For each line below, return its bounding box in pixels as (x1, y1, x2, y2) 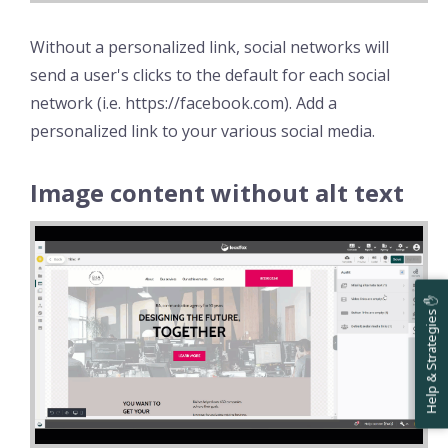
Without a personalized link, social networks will (30, 35, 389, 58)
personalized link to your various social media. (30, 119, 375, 142)
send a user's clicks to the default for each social (30, 63, 390, 86)
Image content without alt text (30, 175, 404, 209)
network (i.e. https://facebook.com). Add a (30, 91, 337, 114)
